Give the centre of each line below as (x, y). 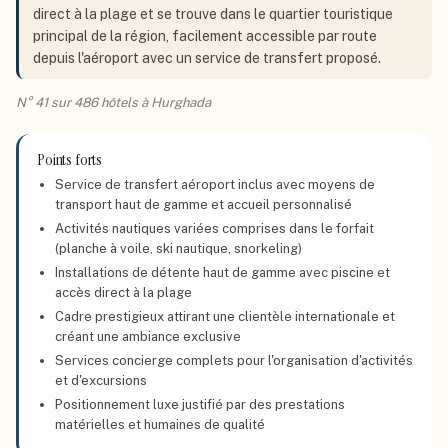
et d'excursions (101, 380)
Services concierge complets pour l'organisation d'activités (234, 360)
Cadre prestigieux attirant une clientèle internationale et (225, 316)
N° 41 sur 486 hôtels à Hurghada (113, 102)
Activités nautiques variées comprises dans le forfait (214, 228)
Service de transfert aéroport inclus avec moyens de (215, 184)
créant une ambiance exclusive (148, 336)
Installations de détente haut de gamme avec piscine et (222, 272)
